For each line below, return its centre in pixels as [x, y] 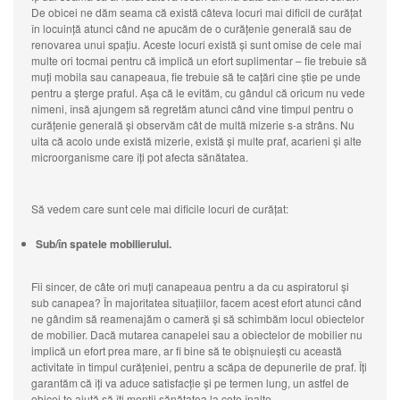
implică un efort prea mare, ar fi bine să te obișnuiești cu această [187, 351]
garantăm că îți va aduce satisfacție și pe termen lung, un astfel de [190, 383]
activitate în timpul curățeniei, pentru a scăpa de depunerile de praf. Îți [199, 367]
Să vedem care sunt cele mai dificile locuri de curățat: [160, 209]
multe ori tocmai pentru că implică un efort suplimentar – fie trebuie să [199, 61]
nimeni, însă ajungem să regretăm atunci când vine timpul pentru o [192, 109]
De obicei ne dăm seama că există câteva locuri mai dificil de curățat [196, 12]
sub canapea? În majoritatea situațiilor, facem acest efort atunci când [196, 303]
